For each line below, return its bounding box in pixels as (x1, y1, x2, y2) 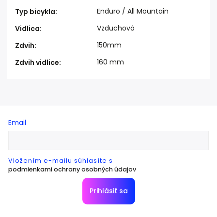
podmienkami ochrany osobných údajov (8, 165, 136, 173)
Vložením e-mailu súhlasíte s (8, 156, 113, 165)
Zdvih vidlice (15, 58, 59, 68)
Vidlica (15, 24, 40, 34)
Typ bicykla (15, 7, 55, 17)
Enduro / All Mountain (97, 6, 169, 16)
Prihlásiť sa (89, 186, 128, 196)
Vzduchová (97, 23, 135, 33)
